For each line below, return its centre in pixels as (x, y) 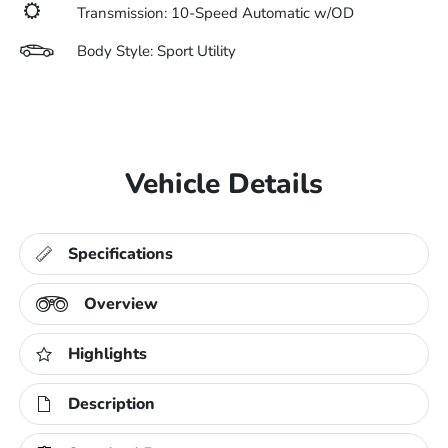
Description (112, 404)
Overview (121, 304)
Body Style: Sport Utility (156, 51)
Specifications (121, 254)
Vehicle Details (224, 184)
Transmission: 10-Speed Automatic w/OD (215, 13)
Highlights (108, 354)
